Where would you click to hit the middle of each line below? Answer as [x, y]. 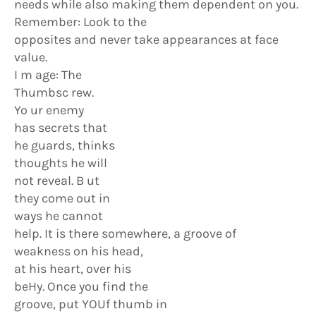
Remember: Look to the [80, 22]
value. [31, 57]
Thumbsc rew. [54, 92]
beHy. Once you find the [81, 286]
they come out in [62, 198]
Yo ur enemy [49, 110]
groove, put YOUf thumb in [91, 304]
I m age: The [48, 75]
